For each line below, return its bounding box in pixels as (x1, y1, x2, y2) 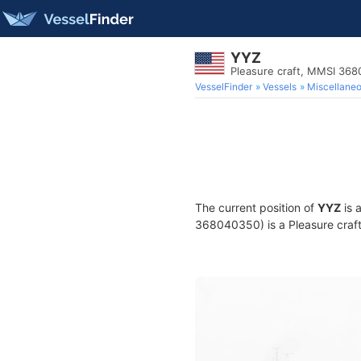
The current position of (195, 201, 317, 214)
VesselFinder (195, 81, 252, 93)
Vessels (263, 81, 297, 93)
